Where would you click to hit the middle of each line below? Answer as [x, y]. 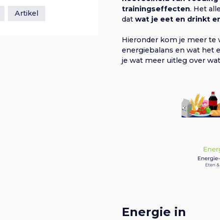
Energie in [154, 212]
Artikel [27, 14]
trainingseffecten [156, 9]
